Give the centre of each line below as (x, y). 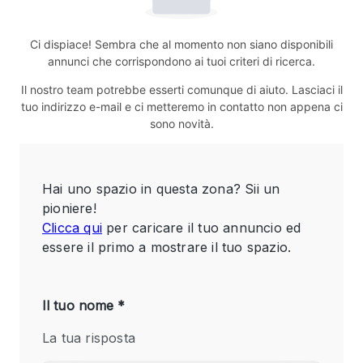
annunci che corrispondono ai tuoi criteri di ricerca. (181, 61)
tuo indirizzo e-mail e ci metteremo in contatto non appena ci (181, 107)
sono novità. (181, 124)
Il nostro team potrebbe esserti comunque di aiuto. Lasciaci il (181, 90)
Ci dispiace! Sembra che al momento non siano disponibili (181, 44)
